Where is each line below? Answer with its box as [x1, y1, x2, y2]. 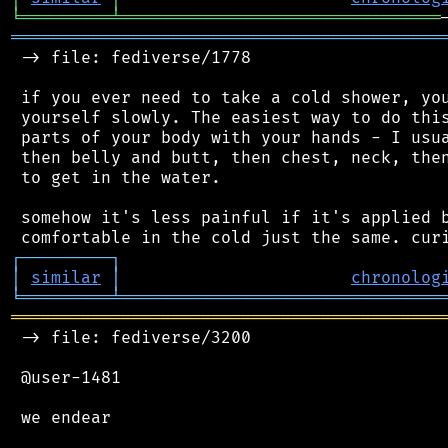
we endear [11, 407, 111, 428]
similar [31, 267, 101, 288]
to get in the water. [11, 167, 221, 188]
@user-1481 [11, 367, 121, 388]
